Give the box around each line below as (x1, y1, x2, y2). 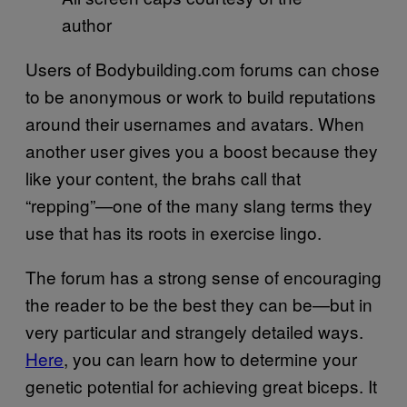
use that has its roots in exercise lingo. (25, 220, 322, 244)
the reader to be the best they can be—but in (25, 292, 372, 316)
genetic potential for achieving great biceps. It (25, 373, 377, 398)
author (62, 12, 112, 36)
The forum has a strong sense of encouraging (25, 264, 382, 289)
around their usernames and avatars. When (25, 111, 364, 135)
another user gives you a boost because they (25, 138, 378, 163)
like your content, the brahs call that (25, 165, 301, 190)
